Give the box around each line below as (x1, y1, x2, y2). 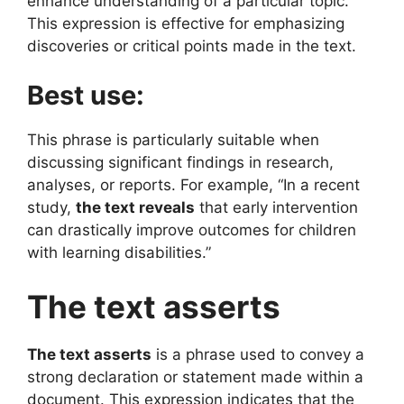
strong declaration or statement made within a (27, 367, 363, 386)
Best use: (27, 79, 144, 112)
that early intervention (195, 198, 358, 217)
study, (27, 198, 76, 217)
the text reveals (76, 198, 195, 217)
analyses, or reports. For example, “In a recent (27, 176, 360, 195)
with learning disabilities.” (27, 243, 211, 262)
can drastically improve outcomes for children (27, 221, 356, 240)
